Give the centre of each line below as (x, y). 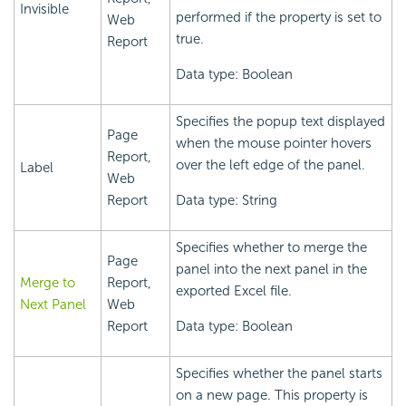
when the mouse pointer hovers (274, 144)
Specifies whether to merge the (271, 248)
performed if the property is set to (279, 18)
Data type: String (227, 201)
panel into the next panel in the (271, 270)
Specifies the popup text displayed (280, 122)
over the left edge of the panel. (271, 165)
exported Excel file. (234, 291)
